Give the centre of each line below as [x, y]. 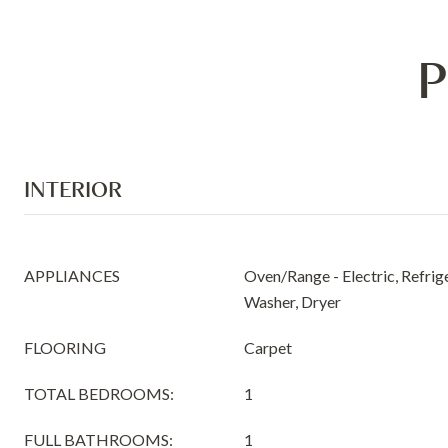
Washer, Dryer [292, 301]
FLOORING [65, 347]
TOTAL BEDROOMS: [99, 393]
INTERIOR [73, 189]
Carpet [268, 347]
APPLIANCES [72, 275]
